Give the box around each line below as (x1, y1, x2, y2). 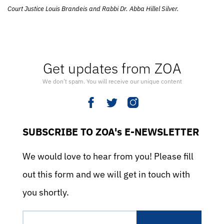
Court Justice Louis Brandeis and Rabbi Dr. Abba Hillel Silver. (7, 4, 179, 13)
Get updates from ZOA (42, 59, 181, 77)
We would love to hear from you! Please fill (22, 150, 193, 162)
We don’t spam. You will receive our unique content (42, 77, 182, 85)
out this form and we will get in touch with (22, 168, 190, 180)
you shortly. (22, 186, 69, 198)
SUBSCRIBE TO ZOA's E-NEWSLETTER (22, 125, 199, 138)
